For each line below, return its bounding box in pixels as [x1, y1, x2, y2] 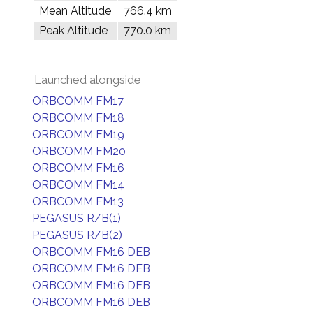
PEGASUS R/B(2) [32, 228, 122, 242]
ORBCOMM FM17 [32, 94, 124, 108]
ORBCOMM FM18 [32, 111, 124, 124]
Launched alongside [34, 73, 141, 87]
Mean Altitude [39, 4, 111, 17]
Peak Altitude [39, 24, 108, 37]
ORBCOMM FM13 [32, 195, 124, 208]
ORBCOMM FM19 [32, 128, 124, 141]
